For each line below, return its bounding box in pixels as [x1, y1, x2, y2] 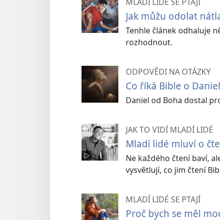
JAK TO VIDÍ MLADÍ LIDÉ [126, 124, 213, 135]
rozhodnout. [126, 36, 172, 48]
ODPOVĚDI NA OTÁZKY [126, 66, 211, 77]
